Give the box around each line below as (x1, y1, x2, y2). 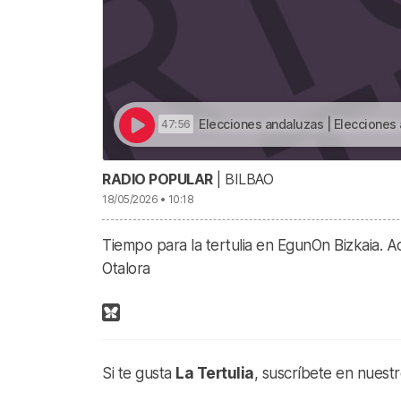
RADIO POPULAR (102, 170, 213, 189)
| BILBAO (212, 170, 273, 189)
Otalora (102, 260, 150, 278)
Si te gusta (102, 364, 175, 383)
